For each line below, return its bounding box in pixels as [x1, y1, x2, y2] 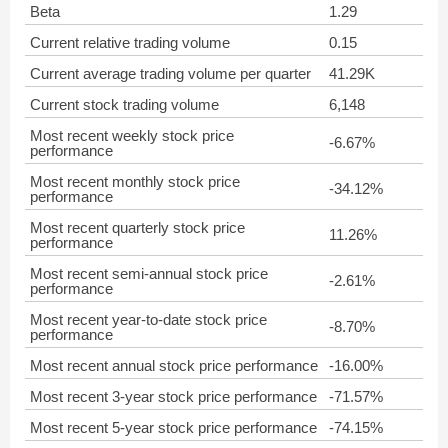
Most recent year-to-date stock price [30, 311, 267, 328]
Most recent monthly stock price [30, 173, 240, 190]
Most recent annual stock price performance [30, 357, 318, 374]
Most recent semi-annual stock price [30, 265, 268, 282]
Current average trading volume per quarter [30, 65, 311, 82]
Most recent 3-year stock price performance [30, 388, 317, 405]
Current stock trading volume [30, 96, 219, 113]
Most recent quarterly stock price [30, 219, 245, 236]
